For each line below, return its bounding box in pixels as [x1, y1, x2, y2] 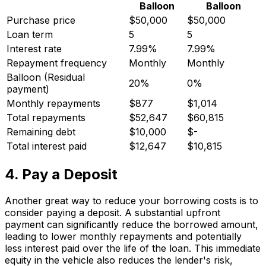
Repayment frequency [7, 57, 107, 69]
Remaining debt [7, 126, 75, 138]
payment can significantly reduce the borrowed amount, [5, 218, 258, 230]
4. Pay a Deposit [5, 166, 118, 183]
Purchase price [7, 14, 75, 27]
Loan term [7, 28, 53, 41]
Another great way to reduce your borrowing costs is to [5, 194, 258, 207]
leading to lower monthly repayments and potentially [5, 230, 242, 242]
